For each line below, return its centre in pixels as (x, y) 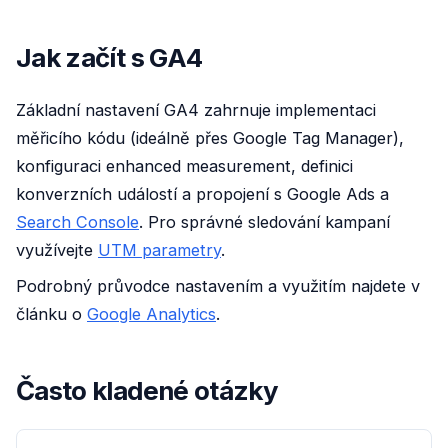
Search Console (77, 222)
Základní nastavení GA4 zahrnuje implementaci (196, 110)
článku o (51, 314)
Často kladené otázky (147, 390)
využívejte (57, 250)
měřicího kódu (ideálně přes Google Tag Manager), (210, 138)
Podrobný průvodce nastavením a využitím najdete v (218, 286)
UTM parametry (159, 250)
